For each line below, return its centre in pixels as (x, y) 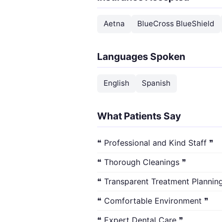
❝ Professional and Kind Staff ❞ (155, 143)
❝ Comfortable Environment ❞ (153, 200)
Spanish (156, 83)
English (116, 83)
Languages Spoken (141, 56)
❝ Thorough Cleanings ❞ (142, 162)
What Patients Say (139, 116)
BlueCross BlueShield (176, 24)
